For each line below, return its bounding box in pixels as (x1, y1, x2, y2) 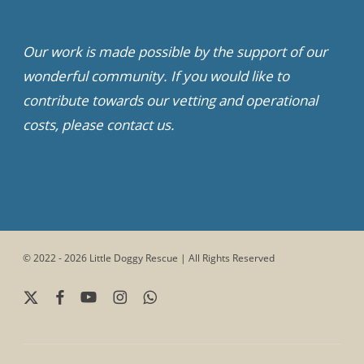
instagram (112, 288, 158, 302)
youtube (80, 288, 116, 302)
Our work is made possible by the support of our (23, 42, 327, 61)
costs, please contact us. (23, 115, 175, 134)
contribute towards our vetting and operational (23, 91, 318, 110)
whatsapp (142, 288, 186, 302)
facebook (54, 288, 96, 302)
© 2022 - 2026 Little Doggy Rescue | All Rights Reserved (23, 251, 275, 265)
